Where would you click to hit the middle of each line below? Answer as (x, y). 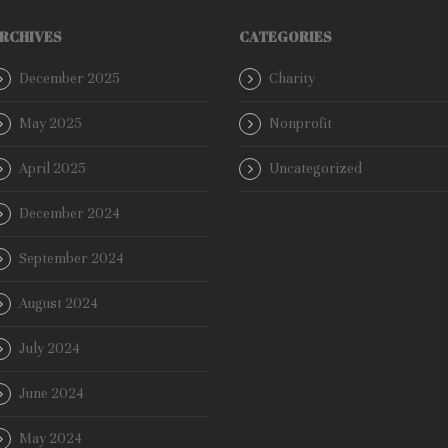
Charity (292, 79)
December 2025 (69, 79)
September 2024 (71, 259)
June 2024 (51, 394)
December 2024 (69, 214)
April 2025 (52, 169)
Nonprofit (300, 124)
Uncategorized (315, 169)
